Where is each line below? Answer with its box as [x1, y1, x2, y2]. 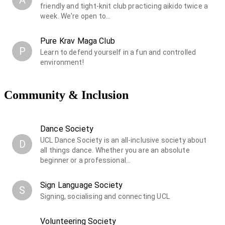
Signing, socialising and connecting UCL [40, 192, 170, 200]
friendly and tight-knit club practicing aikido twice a [40, 2, 208, 10]
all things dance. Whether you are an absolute [40, 146, 190, 154]
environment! [40, 58, 84, 66]
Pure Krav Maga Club [40, 36, 115, 46]
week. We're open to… [40, 12, 110, 20]
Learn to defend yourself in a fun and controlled [40, 48, 196, 56]
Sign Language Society [40, 180, 123, 190]
